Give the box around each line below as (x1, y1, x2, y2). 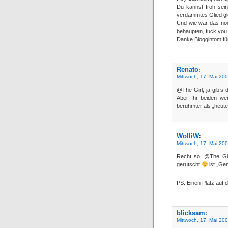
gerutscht (177, 161, 202, 167)
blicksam (177, 209, 205, 217)
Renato (177, 65, 198, 73)
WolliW (177, 132, 199, 140)
